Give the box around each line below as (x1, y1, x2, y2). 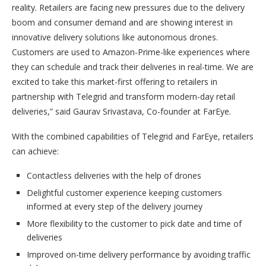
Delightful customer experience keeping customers (27, 187, 222, 199)
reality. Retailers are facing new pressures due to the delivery (12, 2, 245, 14)
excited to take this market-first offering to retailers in (12, 76, 217, 88)
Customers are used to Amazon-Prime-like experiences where (12, 46, 250, 58)
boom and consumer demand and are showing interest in (12, 17, 233, 28)
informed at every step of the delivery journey (27, 201, 202, 213)
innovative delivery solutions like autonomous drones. (12, 31, 218, 43)
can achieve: (12, 145, 59, 157)
